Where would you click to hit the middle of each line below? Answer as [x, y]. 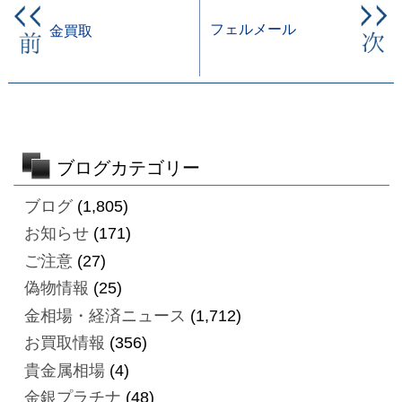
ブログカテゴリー [128, 167]
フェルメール [253, 28]
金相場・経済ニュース [105, 315]
